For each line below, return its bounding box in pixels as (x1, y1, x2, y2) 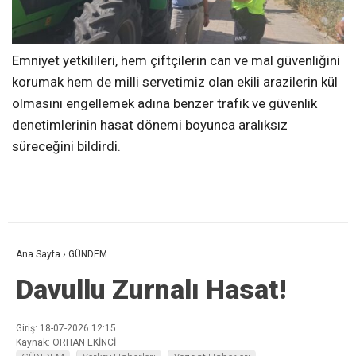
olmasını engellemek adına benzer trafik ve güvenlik (12, 95, 317, 111)
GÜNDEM (68, 248, 107, 260)
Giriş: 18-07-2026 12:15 (16, 322, 116, 334)
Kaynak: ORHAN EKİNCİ (16, 336, 116, 348)
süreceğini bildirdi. (12, 137, 121, 154)
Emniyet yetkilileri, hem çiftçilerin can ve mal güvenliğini (12, 52, 340, 68)
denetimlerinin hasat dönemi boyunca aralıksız (12, 116, 288, 133)
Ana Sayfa (16, 248, 60, 260)
